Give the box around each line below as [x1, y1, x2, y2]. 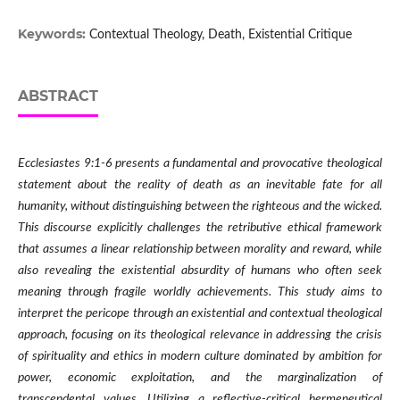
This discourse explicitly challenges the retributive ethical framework [17, 221, 383, 235]
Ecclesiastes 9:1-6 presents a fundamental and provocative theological [17, 157, 383, 171]
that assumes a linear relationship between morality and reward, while [17, 243, 383, 256]
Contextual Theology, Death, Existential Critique [88, 29, 352, 42]
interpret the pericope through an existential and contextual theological [17, 307, 383, 321]
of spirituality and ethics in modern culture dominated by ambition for [17, 350, 383, 363]
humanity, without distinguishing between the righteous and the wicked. [17, 200, 383, 213]
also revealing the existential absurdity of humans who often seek [17, 264, 383, 278]
